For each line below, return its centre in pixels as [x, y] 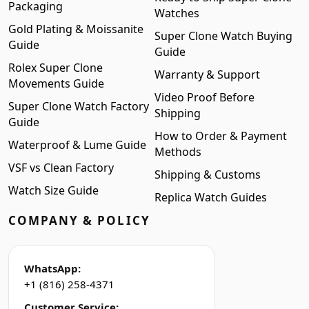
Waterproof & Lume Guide [77, 145]
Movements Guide [56, 83]
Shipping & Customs [208, 175]
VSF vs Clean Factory [61, 168]
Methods [178, 152]
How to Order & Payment [221, 136]
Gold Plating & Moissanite [76, 29]
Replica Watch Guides [211, 197]
